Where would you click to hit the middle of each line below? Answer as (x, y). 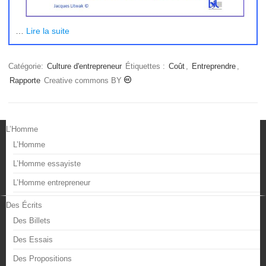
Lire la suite (48, 31)
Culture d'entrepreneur (84, 66)
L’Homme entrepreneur (52, 182)
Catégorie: (27, 66)
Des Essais (33, 239)
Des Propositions (42, 258)
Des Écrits (24, 205)
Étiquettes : (146, 66)
